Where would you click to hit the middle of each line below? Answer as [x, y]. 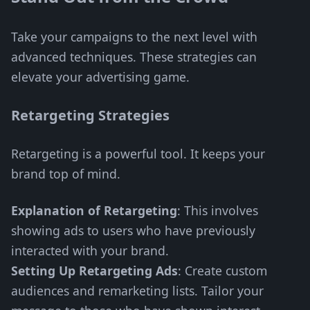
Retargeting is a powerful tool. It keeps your [138, 154]
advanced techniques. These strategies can [134, 57]
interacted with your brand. [90, 250]
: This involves [218, 210]
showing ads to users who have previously [133, 230]
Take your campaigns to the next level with [134, 37]
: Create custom [222, 271]
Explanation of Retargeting [94, 210]
